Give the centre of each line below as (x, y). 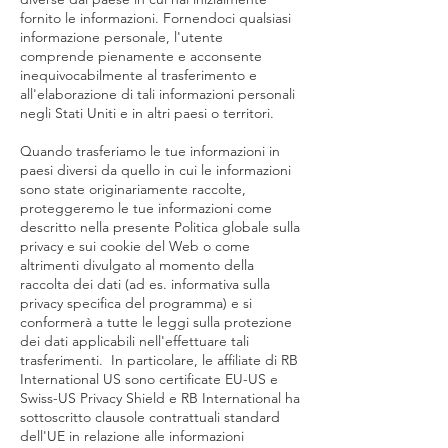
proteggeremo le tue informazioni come (146, 208)
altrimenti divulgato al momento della (137, 265)
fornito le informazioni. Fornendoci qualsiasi (155, 18)
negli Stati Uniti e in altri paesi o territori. (147, 113)
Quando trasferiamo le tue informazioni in (150, 151)
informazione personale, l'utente (121, 37)
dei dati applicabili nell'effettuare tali (134, 341)
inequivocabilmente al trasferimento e (138, 75)
